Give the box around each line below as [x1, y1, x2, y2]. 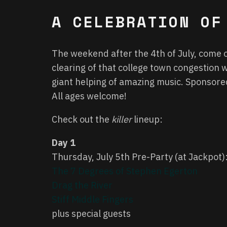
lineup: [132, 113, 163, 126]
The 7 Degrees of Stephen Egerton [52, 165, 200, 177]
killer [111, 113, 132, 126]
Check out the [52, 113, 111, 126]
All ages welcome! [52, 90, 127, 102]
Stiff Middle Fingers [52, 194, 135, 206]
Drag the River [52, 179, 115, 192]
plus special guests [52, 208, 131, 220]
